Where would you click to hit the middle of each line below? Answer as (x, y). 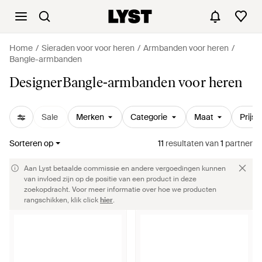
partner (238, 143)
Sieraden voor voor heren (88, 48)
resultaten (184, 143)
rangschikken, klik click (62, 200)
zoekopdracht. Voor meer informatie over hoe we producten (120, 189)
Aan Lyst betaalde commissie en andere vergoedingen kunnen (125, 168)
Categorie (149, 117)
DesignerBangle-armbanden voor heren (126, 82)
